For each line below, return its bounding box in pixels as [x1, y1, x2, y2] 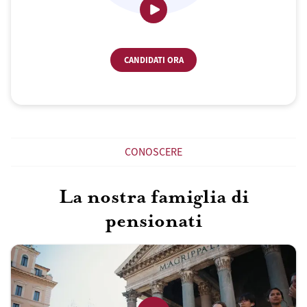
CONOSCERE [125, 145, 182, 160]
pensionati [105, 210, 202, 233]
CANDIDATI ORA [123, 54, 184, 66]
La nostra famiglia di [58, 186, 249, 209]
